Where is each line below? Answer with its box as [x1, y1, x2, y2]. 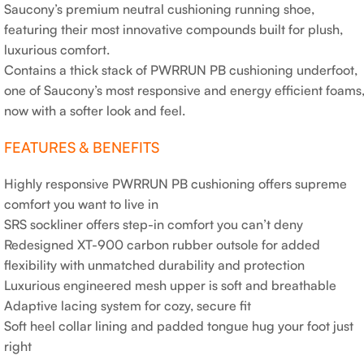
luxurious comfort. [4, 41, 110, 58]
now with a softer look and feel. [4, 102, 185, 119]
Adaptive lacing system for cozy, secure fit [4, 297, 251, 314]
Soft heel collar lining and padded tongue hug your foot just [4, 318, 353, 334]
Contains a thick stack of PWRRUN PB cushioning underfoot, [4, 62, 357, 78]
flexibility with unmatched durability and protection [4, 257, 305, 273]
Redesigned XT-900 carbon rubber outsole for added [4, 236, 320, 253]
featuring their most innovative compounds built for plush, [4, 21, 343, 37]
